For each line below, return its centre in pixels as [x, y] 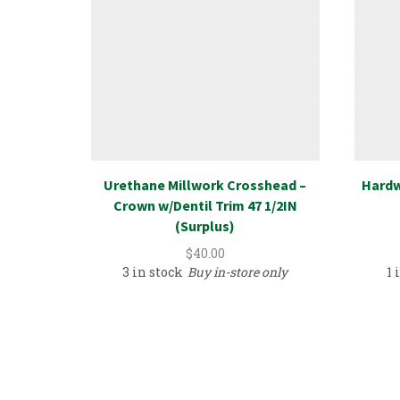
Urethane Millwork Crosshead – [205, 185]
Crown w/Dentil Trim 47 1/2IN [205, 206]
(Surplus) [205, 226]
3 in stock [153, 272]
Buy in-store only [238, 272]
